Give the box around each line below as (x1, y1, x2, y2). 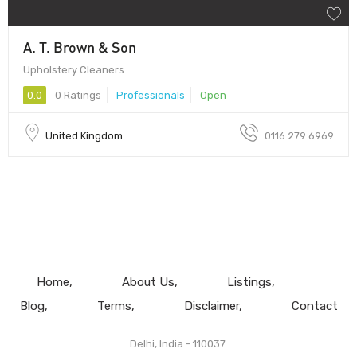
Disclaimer (183, 298, 239, 313)
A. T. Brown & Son (23, 37, 136, 56)
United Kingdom (45, 129, 123, 142)
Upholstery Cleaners (23, 63, 124, 76)
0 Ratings (53, 88, 101, 101)
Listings (226, 274, 272, 289)
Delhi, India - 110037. (130, 337, 227, 350)
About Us (121, 274, 175, 289)
